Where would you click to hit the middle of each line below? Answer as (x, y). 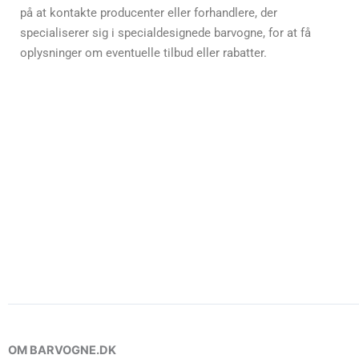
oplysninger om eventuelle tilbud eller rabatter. (143, 53)
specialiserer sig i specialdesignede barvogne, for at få (165, 33)
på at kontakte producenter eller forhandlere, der (149, 13)
